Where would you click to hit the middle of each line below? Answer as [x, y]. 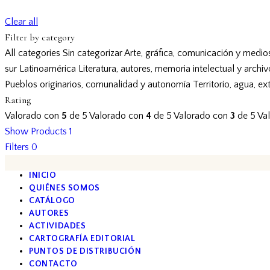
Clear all [21, 21]
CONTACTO [53, 264]
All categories [33, 53]
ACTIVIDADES [58, 226]
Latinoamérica [48, 68]
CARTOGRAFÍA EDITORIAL [82, 238]
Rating [18, 100]
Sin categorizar [93, 53]
